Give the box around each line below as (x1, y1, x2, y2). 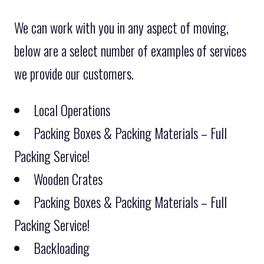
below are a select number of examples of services (14, 40, 246, 61)
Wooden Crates (34, 169, 103, 189)
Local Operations (34, 100, 110, 120)
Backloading (34, 237, 90, 258)
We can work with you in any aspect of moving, (14, 17, 229, 38)
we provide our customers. (14, 63, 134, 84)
